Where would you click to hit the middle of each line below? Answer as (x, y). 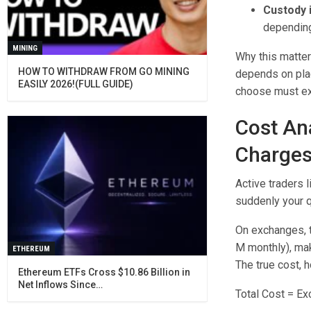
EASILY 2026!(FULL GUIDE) (75, 84)
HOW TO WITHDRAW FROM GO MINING (103, 72)
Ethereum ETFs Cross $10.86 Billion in (104, 272)
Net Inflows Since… (60, 285)
